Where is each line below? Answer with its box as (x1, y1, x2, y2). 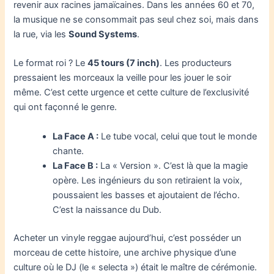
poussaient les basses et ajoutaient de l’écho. (53, 189, 240, 201)
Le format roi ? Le (13, 57, 88, 69)
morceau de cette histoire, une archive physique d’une (13, 246, 237, 258)
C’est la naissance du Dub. (53, 204, 162, 215)
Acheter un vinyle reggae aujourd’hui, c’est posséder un (13, 232, 242, 243)
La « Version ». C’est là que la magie (98, 160, 248, 171)
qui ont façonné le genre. (13, 102, 117, 113)
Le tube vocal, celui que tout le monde (98, 130, 257, 142)
